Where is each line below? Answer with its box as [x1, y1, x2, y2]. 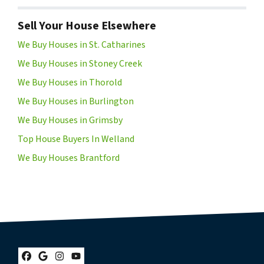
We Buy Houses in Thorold [18, 76, 122, 90]
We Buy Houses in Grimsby [18, 114, 123, 127]
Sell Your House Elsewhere [18, 18, 156, 35]
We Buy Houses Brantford [18, 151, 120, 165]
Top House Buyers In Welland [18, 133, 134, 146]
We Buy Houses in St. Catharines [18, 38, 146, 52]
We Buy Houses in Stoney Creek [18, 57, 142, 71]
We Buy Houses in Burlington [18, 95, 134, 108]
